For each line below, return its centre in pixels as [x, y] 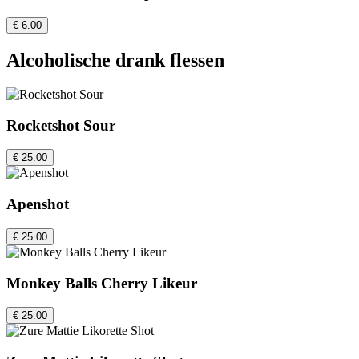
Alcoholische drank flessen [115, 60]
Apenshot [38, 204]
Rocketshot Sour [61, 125]
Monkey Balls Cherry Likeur [102, 283]
